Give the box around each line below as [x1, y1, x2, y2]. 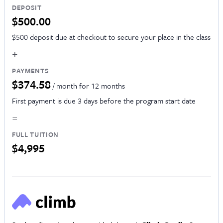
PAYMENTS [11, 66, 49, 76]
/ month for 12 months [52, 80, 125, 92]
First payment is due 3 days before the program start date [11, 95, 196, 106]
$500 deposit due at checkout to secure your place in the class [11, 31, 211, 43]
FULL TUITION [11, 129, 59, 139]
